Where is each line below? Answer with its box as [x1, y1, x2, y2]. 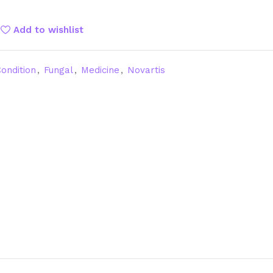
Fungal [44, 65, 73, 76]
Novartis [127, 65, 165, 76]
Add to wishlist [13, 24, 83, 35]
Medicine [81, 65, 119, 76]
